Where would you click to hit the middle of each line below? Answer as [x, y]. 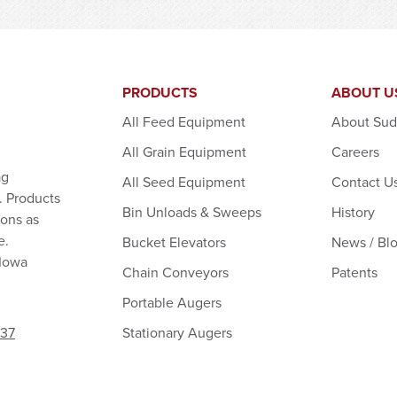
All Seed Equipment [183, 181]
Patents [355, 272]
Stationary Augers [177, 332]
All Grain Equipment [184, 151]
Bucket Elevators [174, 241]
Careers [356, 151]
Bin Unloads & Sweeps [191, 211]
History [354, 211]
